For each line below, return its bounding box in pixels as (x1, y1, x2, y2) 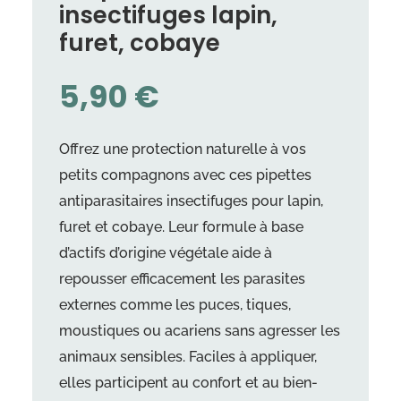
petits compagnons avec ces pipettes (58, 166, 311, 184)
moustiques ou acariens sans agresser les (58, 322, 340, 340)
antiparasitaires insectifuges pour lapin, (58, 192, 323, 210)
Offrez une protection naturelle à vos (58, 141, 306, 158)
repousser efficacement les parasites (58, 270, 305, 288)
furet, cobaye (58, 27, 220, 60)
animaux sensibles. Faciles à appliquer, (58, 348, 317, 366)
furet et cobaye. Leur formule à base (58, 218, 303, 236)
